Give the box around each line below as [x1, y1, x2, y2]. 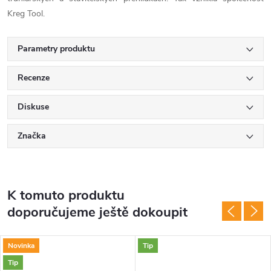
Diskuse [18, 101, 49, 113]
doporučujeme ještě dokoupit [7, 203, 188, 222]
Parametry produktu [18, 43, 95, 55]
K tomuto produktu [7, 186, 125, 205]
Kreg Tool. [7, 8, 45, 20]
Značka [18, 130, 46, 142]
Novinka [8, 240, 34, 250]
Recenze [18, 72, 50, 84]
